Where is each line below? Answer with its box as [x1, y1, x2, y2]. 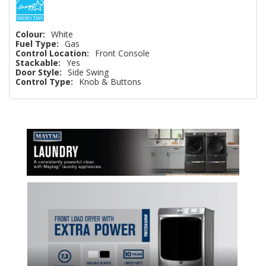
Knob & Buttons [79, 75, 141, 87]
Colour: [15, 28, 45, 40]
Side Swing [68, 66, 109, 78]
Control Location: [15, 47, 89, 59]
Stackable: [15, 56, 61, 68]
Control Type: [15, 75, 73, 87]
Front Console [95, 47, 150, 59]
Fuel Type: [15, 37, 59, 49]
